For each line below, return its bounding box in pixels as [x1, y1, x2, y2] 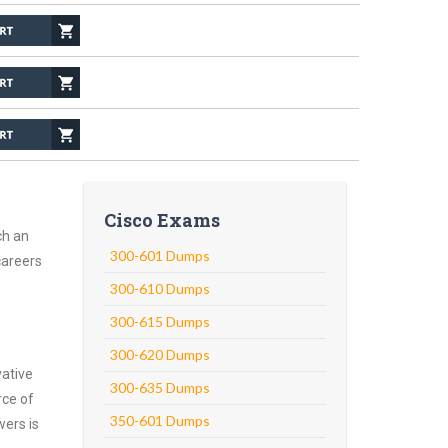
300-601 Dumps [109, 247, 210, 264]
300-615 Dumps [109, 313, 210, 330]
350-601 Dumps [109, 412, 210, 429]
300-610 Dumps [109, 280, 210, 297]
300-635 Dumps [109, 379, 210, 396]
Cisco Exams [103, 208, 220, 232]
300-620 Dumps [109, 346, 210, 363]
